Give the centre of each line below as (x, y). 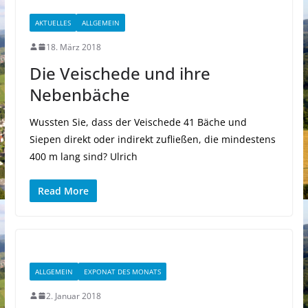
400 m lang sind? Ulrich (83, 156)
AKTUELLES (53, 22)
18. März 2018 (73, 47)
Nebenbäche (79, 94)
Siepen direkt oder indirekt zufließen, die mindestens (152, 139)
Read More (63, 190)
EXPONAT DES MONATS (122, 271)
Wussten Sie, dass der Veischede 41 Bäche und (138, 122)
